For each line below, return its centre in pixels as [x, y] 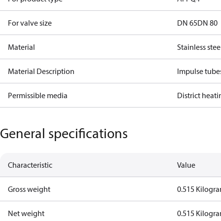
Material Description [41, 71]
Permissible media [38, 95]
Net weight [26, 213]
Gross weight [29, 189]
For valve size [30, 23]
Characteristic [30, 165]
